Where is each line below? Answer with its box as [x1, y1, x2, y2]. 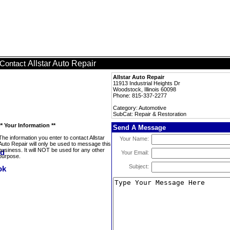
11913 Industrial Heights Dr [113, 80, 180, 86]
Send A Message [113, 124, 166, 131]
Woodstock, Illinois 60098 [113, 86, 176, 92]
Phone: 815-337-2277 [113, 92, 167, 99]
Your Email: [121, 149, 149, 156]
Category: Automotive [113, 105, 166, 111]
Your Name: [120, 136, 149, 142]
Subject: [129, 163, 149, 169]
